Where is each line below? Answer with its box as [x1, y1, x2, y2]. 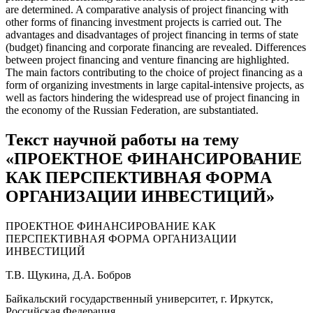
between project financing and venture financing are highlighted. [6, 54, 289, 66]
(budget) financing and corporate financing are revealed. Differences [6, 41, 306, 54]
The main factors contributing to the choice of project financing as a [6, 66, 303, 79]
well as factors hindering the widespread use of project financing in [6, 92, 300, 104]
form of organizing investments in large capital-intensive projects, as [6, 79, 304, 92]
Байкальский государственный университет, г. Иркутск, [6, 292, 273, 305]
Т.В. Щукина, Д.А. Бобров [6, 268, 131, 281]
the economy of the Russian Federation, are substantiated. [6, 104, 259, 117]
